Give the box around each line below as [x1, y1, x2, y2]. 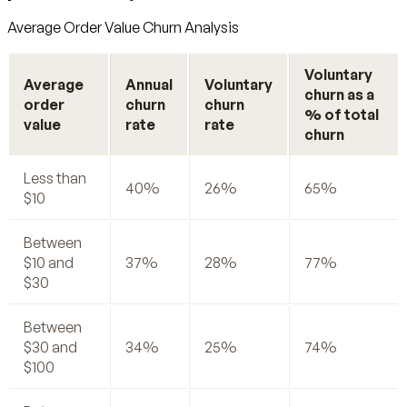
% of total [304, 104, 379, 124]
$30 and [24, 337, 77, 356]
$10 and [24, 253, 74, 272]
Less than [24, 168, 86, 187]
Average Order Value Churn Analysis [7, 17, 239, 36]
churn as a [304, 84, 374, 104]
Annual [125, 74, 173, 94]
